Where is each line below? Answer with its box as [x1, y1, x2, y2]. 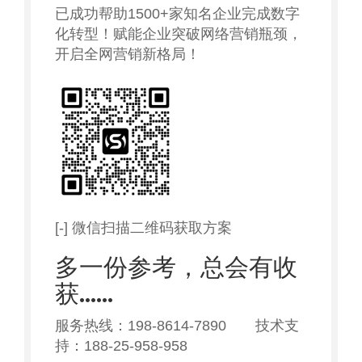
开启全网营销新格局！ [55, 46, 200, 62]
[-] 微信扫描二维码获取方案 [55, 220, 232, 236]
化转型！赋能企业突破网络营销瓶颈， [55, 26, 302, 42]
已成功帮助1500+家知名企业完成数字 [55, 6, 300, 22]
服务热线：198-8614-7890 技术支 [55, 318, 299, 334]
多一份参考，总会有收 [55, 253, 297, 282]
